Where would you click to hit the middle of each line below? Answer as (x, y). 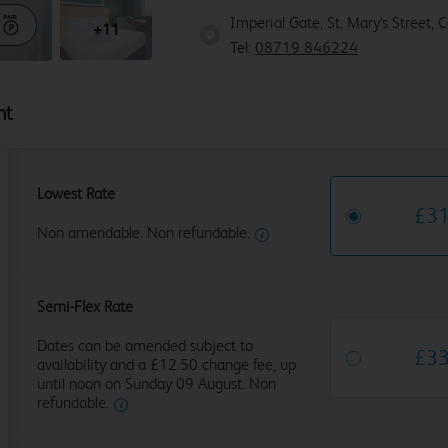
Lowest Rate (75, 193)
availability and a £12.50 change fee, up (166, 364)
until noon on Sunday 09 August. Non (156, 383)
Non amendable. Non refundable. (143, 232)
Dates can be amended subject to (144, 345)
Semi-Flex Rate (84, 306)
